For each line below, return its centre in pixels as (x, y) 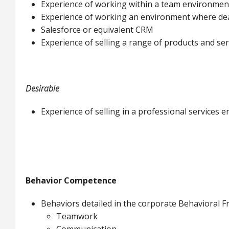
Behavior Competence (71, 180)
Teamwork (77, 216)
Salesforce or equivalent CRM (97, 30)
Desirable (42, 88)
